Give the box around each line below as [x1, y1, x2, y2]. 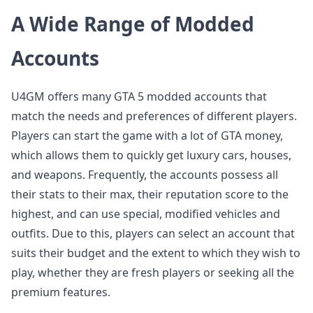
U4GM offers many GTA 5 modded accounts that [11, 89, 267, 104]
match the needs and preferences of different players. [11, 108, 297, 124]
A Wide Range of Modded [11, 10, 254, 37]
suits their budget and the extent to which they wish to [11, 245, 300, 261]
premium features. [11, 284, 110, 300]
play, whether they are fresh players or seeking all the [11, 265, 294, 280]
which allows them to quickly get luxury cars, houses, [11, 147, 291, 163]
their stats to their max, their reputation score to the [11, 187, 289, 202]
